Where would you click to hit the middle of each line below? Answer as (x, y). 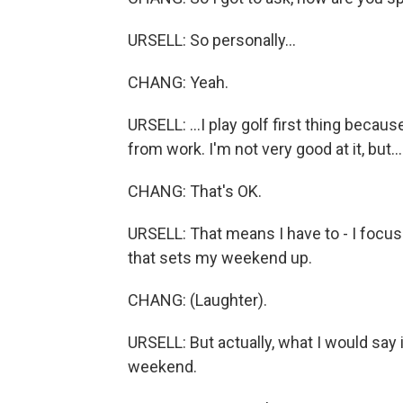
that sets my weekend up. (220, 258)
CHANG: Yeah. (178, 82)
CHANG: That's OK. (195, 191)
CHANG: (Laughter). (197, 300)
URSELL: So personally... (212, 40)
